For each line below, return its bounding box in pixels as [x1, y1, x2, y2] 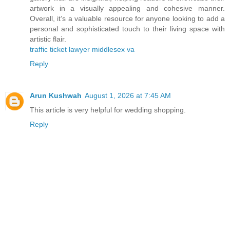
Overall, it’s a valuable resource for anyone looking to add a [30, 14, 225, 23]
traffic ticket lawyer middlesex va [30, 45, 135, 53]
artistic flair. [30, 34, 66, 43]
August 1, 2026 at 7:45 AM [85, 91, 171, 100]
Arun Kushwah [30, 91, 82, 100]
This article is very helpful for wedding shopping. [30, 105, 186, 114]
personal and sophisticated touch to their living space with [30, 24, 225, 33]
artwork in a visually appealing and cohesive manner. [30, 4, 225, 12]
